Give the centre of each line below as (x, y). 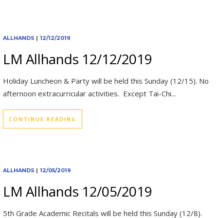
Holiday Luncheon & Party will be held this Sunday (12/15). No (106, 81)
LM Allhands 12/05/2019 (78, 191)
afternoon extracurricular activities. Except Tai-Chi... (89, 93)
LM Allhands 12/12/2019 (78, 59)
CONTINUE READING (43, 119)
